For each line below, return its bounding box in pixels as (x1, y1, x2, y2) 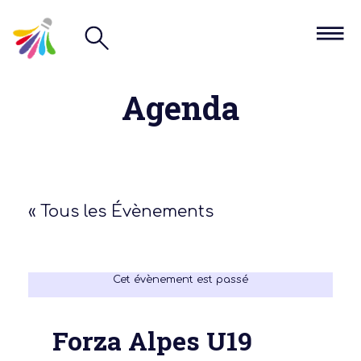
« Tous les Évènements (28, 201, 214, 221)
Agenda (122, 85, 239, 129)
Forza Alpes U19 (52, 322, 252, 358)
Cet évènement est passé (113, 273, 248, 285)
